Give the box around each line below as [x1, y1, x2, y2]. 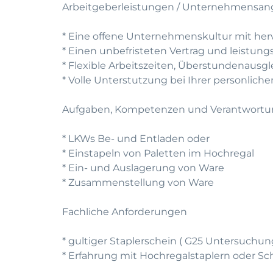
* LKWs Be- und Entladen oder [62, 133, 210, 144]
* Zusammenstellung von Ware [62, 177, 214, 188]
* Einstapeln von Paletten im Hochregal [62, 147, 254, 159]
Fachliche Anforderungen [62, 206, 187, 218]
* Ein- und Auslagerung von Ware [62, 162, 224, 174]
